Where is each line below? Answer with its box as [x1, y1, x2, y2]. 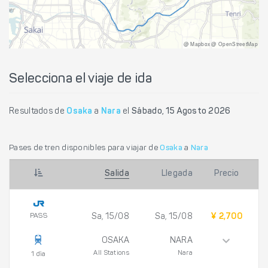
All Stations [93, 250, 129, 257]
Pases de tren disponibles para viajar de [9, 144, 160, 152]
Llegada [161, 170, 193, 179]
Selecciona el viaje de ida [9, 72, 152, 86]
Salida [105, 170, 129, 179]
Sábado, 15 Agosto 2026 [132, 107, 231, 116]
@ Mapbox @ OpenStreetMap [183, 39, 258, 47]
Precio [214, 170, 239, 179]
